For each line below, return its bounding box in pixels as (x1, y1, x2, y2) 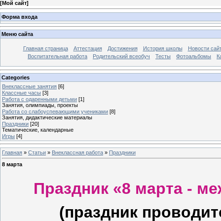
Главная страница (23, 45, 68, 52)
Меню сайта (1, 31, 33, 37)
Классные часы (2, 89, 41, 96)
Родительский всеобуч (93, 53, 150, 60)
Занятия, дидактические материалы (2, 114, 92, 120)
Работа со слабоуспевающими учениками (2, 108, 108, 114)
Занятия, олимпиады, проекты (2, 102, 78, 108)
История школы (143, 45, 183, 52)
